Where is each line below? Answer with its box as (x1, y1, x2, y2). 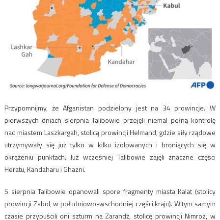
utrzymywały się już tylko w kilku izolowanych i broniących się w (4, 139, 216, 150)
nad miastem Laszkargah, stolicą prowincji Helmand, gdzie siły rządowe (4, 127, 216, 137)
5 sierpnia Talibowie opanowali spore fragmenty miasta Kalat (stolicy (4, 186, 216, 196)
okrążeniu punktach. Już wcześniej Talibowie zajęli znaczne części (4, 151, 216, 162)
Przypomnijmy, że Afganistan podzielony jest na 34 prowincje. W (4, 102, 216, 113)
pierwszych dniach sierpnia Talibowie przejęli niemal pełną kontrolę (4, 114, 216, 125)
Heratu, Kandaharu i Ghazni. (4, 164, 85, 174)
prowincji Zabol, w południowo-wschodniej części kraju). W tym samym (4, 198, 216, 209)
